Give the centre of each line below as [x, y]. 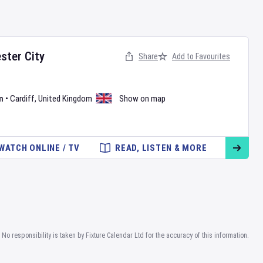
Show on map [142, 99]
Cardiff [22, 99]
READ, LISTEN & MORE [161, 148]
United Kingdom [65, 99]
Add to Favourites [201, 56]
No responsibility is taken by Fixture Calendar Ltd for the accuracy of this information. [125, 235]
